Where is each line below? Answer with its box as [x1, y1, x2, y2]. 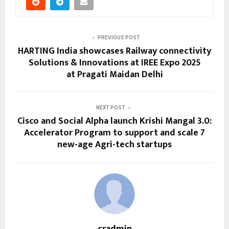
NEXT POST [96, 105, 125, 111]
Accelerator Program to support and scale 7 [24, 125, 205, 141]
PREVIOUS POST [97, 35, 140, 41]
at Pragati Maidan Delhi [66, 67, 163, 83]
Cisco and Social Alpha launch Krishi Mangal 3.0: [17, 113, 212, 129]
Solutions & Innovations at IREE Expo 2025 [28, 55, 201, 71]
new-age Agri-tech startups [57, 137, 172, 153]
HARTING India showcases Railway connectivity [18, 43, 211, 59]
